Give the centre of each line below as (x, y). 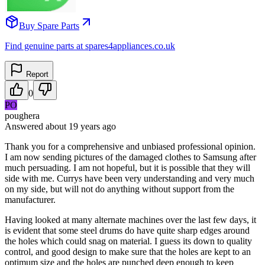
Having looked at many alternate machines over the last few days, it (130, 219)
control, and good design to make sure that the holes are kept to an (128, 251)
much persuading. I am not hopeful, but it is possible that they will (127, 167)
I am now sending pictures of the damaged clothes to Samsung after (130, 157)
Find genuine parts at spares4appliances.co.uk (90, 46)
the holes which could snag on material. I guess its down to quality (128, 241)
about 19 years (73, 126)
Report (36, 74)
